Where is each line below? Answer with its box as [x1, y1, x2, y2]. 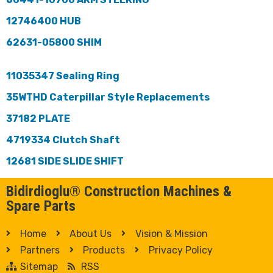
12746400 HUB [6, 15, 81, 27]
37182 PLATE [6, 112, 70, 124]
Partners [19, 244, 60, 256]
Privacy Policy [148, 244, 213, 256]
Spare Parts [6, 197, 76, 214]
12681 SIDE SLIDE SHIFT [6, 155, 124, 167]
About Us [69, 227, 112, 239]
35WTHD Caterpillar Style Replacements [6, 91, 210, 103]
